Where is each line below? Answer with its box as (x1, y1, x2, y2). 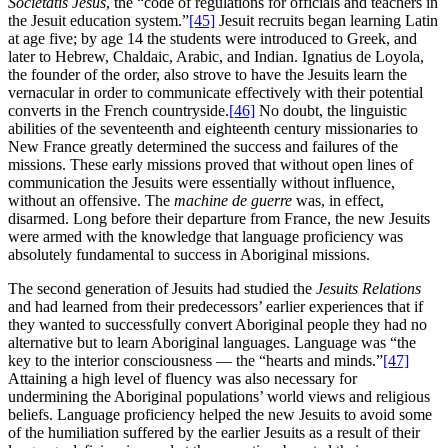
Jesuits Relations (316, 280, 421, 298)
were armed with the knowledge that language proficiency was (8, 228, 403, 246)
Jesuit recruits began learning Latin (215, 12, 438, 30)
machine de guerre (174, 192, 292, 210)
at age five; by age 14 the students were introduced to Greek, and (8, 30, 417, 48)
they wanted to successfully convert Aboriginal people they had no (8, 316, 427, 334)
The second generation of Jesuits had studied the (8, 280, 316, 298)
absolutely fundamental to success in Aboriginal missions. (8, 246, 370, 264)
